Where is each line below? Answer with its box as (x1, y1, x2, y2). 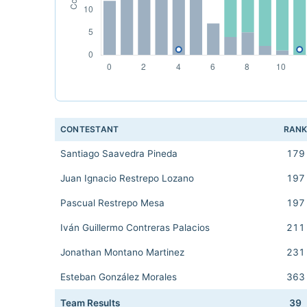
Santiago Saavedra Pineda (60, 148, 177, 159)
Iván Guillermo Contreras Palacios (60, 222, 210, 233)
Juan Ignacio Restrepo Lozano (60, 173, 194, 184)
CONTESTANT (60, 124, 119, 134)
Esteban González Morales (60, 271, 177, 282)
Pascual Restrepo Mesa (60, 197, 164, 208)
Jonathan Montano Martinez (60, 247, 184, 258)
